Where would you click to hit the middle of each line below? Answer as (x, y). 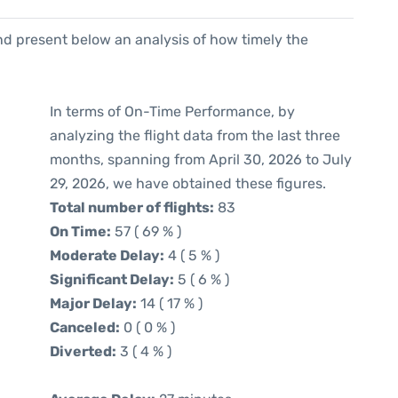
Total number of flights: (132, 207)
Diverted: (83, 351)
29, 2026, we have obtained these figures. (188, 183)
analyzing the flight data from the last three (195, 135)
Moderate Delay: (107, 255)
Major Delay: (93, 303)
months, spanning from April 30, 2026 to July (201, 159)
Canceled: (85, 327)
